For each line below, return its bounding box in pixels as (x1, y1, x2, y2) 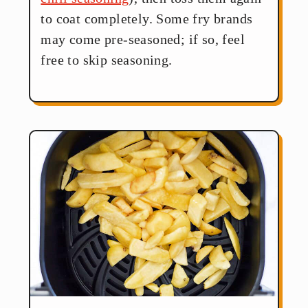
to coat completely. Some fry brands (41, 11, 253, 27)
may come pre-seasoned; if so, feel (41, 32, 245, 47)
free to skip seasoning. (41, 52, 173, 68)
